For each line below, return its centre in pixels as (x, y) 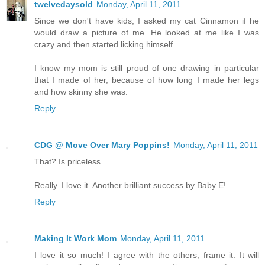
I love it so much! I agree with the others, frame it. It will (147, 255)
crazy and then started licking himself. (105, 44)
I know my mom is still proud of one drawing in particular (147, 68)
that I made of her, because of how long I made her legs (147, 80)
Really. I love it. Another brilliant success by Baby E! (130, 185)
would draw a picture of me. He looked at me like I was (147, 32)
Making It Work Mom (75, 238)
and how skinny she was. (81, 91)
